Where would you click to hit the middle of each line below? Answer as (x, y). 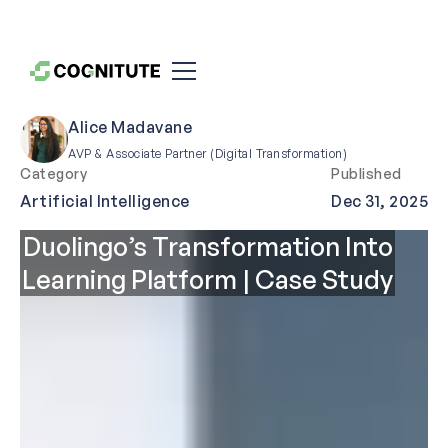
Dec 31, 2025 (379, 201)
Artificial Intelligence (105, 201)
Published (366, 174)
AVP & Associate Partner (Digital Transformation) (207, 154)
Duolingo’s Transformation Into (207, 246)
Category (53, 174)
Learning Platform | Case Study (207, 279)
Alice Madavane (130, 127)
